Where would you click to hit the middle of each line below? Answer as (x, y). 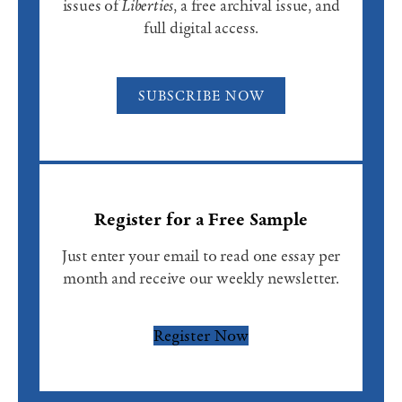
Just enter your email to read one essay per (201, 256)
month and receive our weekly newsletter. (201, 278)
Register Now (201, 335)
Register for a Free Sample (201, 219)
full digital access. (201, 28)
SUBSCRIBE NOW (201, 95)
